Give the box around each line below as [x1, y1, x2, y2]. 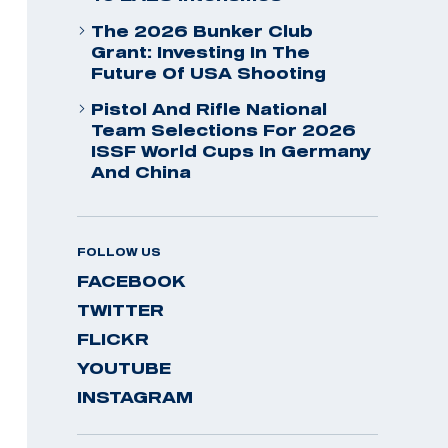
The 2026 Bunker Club [91, 22, 313, 40]
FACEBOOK [77, 272, 186, 290]
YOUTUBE [77, 359, 171, 377]
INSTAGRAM [77, 388, 193, 406]
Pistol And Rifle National [91, 100, 327, 118]
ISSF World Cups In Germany [91, 142, 371, 160]
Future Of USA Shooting [91, 64, 326, 82]
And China [91, 163, 191, 181]
